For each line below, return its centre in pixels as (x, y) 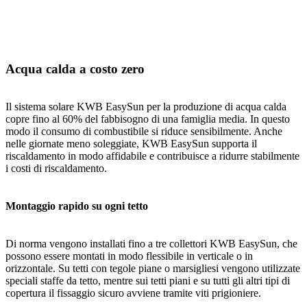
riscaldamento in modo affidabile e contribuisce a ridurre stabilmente (152, 156)
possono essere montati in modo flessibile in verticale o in (129, 256)
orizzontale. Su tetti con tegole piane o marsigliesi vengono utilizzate (153, 269)
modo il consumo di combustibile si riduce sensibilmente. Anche (144, 131)
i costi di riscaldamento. (56, 168)
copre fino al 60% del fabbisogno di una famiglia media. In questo (148, 119)
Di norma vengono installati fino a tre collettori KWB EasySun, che (151, 244)
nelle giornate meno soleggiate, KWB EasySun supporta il (131, 143)
